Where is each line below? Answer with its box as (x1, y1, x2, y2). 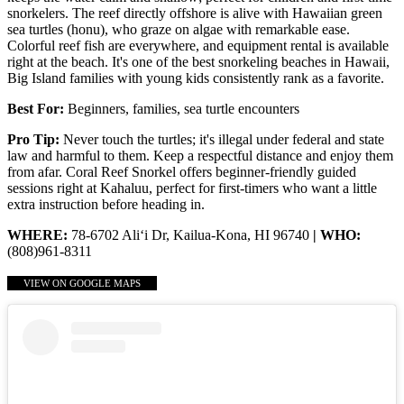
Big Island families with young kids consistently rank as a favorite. (7, 70, 384, 87)
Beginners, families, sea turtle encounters (64, 101, 299, 117)
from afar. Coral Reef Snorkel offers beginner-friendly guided (7, 164, 356, 180)
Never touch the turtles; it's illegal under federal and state (63, 132, 384, 148)
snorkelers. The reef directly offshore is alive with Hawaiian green (7, 5, 382, 22)
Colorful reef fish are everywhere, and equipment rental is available (7, 38, 389, 54)
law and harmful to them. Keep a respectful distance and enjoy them (7, 148, 393, 164)
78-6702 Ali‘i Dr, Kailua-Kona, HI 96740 (71, 227, 313, 243)
